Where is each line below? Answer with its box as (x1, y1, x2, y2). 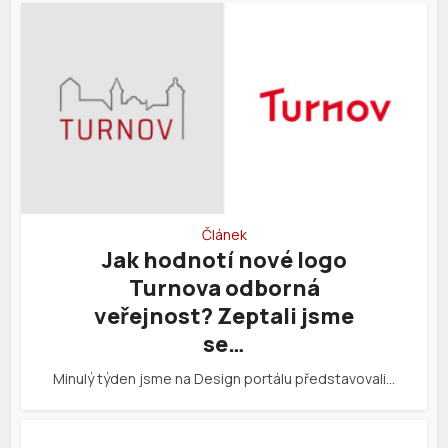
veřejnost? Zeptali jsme (94, 301, 354, 332)
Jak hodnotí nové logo (101, 245, 347, 276)
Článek (201, 225, 247, 245)
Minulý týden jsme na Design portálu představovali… (53, 369, 395, 389)
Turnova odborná (128, 273, 320, 304)
